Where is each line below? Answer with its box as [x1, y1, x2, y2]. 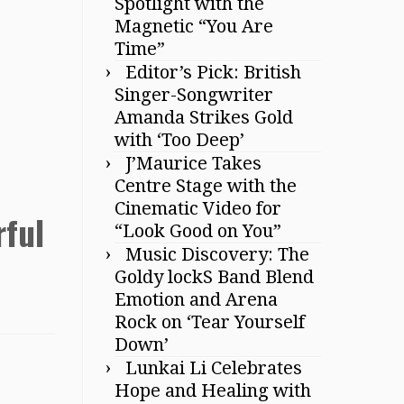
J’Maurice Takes [125, 152, 262, 174]
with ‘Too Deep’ [115, 129, 244, 151]
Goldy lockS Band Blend [115, 266, 314, 288]
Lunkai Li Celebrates [125, 357, 302, 379]
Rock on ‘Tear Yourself [115, 311, 305, 333]
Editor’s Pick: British [125, 61, 301, 83]
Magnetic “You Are [115, 15, 273, 37]
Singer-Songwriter [115, 84, 273, 106]
